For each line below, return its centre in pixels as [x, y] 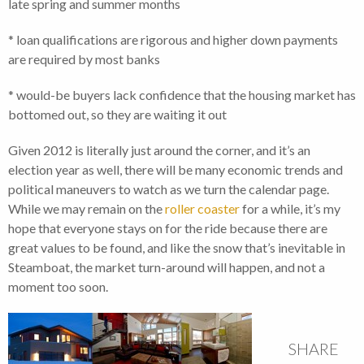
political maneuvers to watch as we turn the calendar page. [169, 189]
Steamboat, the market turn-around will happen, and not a [167, 267]
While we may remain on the [87, 209]
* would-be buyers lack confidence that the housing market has [182, 95]
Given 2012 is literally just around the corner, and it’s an [159, 150]
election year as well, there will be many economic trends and [175, 170]
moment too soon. [58, 287]
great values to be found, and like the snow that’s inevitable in [177, 248]
